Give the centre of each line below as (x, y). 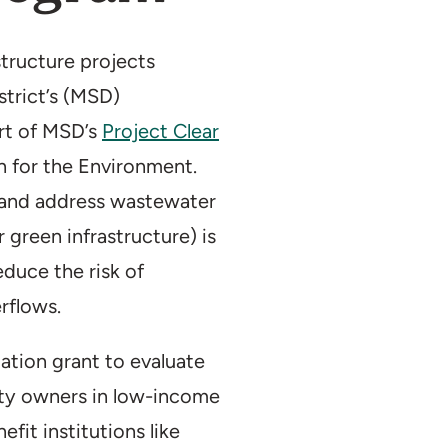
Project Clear (160, 131)
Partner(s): (331, 46)
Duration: (323, 19)
